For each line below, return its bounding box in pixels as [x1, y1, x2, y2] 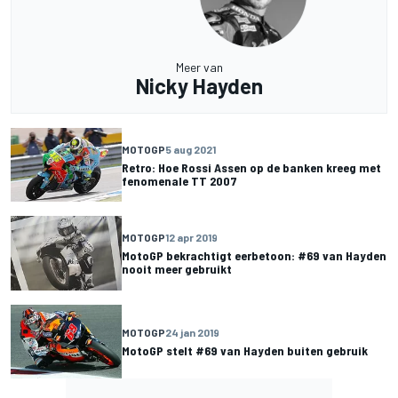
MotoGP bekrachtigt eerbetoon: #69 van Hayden [122, 248, 386, 264]
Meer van [175, 60, 223, 76]
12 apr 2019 [165, 231, 218, 244]
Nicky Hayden [135, 73, 263, 99]
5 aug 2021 [165, 142, 216, 155]
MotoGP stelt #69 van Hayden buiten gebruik [122, 342, 368, 358]
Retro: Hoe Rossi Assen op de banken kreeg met [122, 159, 381, 175]
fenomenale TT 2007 [122, 172, 237, 188]
